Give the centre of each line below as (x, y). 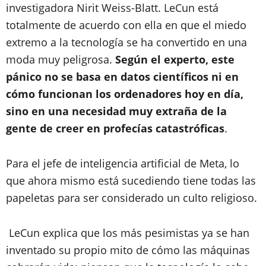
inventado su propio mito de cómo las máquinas (128, 250)
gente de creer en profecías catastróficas (115, 128)
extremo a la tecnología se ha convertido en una (126, 42)
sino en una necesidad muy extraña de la (116, 111)
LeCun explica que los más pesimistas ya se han (128, 233)
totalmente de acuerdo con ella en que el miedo (126, 25)
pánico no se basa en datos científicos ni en (122, 77)
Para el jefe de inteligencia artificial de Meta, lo (123, 163)
